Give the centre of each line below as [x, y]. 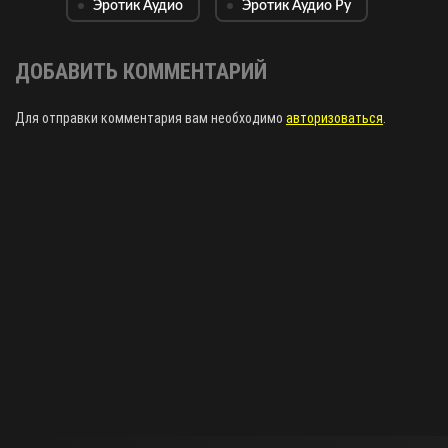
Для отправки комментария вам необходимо [150, 117]
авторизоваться [334, 117]
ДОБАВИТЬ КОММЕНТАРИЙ [141, 71]
